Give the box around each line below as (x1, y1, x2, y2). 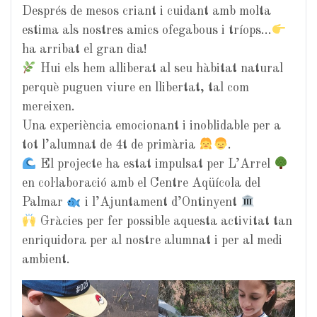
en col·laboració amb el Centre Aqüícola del (22, 176, 260, 190)
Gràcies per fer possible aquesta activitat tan (36, 214, 292, 228)
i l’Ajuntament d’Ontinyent (81, 195, 241, 209)
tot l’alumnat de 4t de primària (22, 138, 199, 151)
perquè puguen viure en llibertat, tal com (22, 81, 249, 94)
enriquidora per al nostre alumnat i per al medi (22, 234, 282, 247)
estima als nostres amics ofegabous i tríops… (22, 23, 272, 37)
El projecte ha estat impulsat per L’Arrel (36, 157, 274, 171)
